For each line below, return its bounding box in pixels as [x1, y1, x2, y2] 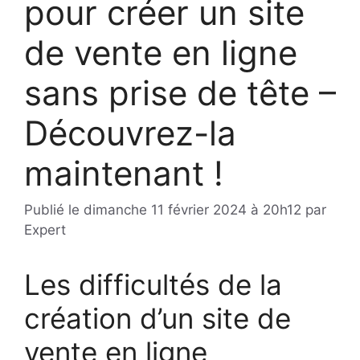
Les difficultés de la [24, 268, 282, 302]
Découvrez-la [24, 112, 236, 153]
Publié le [24, 202, 84, 219]
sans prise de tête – [24, 72, 336, 113]
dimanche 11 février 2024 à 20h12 [84, 202, 301, 219]
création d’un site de [24, 301, 291, 336]
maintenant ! [24, 152, 223, 194]
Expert [24, 222, 66, 239]
